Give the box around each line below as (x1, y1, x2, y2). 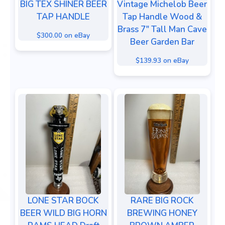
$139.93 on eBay (135, 56, 189, 65)
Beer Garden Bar (130, 36, 194, 48)
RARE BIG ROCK (130, 194, 194, 206)
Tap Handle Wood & (122, 11, 202, 23)
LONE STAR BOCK (28, 194, 99, 206)
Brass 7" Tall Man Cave (117, 24, 207, 36)
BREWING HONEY (127, 207, 197, 219)
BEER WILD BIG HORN (20, 207, 107, 219)
